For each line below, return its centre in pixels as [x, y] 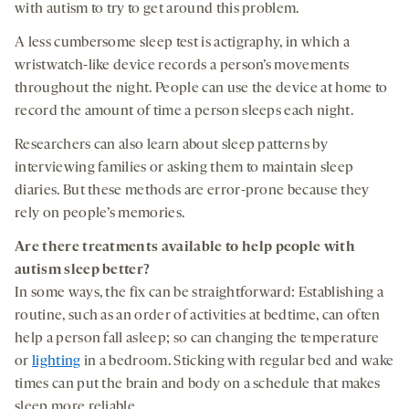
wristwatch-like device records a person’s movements [182, 65]
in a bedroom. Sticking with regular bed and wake [237, 361]
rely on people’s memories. [100, 213]
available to [201, 247]
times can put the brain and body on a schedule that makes [198, 384]
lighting [56, 361]
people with [314, 247]
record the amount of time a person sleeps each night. [184, 111]
